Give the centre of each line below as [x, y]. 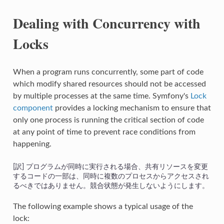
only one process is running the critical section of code [108, 120]
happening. [32, 144]
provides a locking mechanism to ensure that [132, 108]
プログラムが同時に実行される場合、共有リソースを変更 [117, 166]
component [33, 108]
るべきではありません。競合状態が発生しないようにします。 [111, 185]
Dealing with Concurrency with [106, 23]
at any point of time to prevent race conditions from [104, 132]
